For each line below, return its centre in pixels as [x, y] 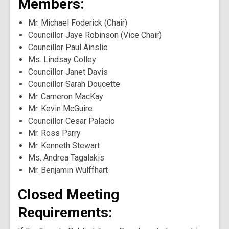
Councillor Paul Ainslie [68, 47]
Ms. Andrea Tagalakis [66, 158]
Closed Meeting [68, 194]
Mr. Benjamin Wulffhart [68, 170]
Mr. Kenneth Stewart [64, 145]
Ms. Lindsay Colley [62, 60]
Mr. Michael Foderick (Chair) [78, 23]
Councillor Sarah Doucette [74, 84]
